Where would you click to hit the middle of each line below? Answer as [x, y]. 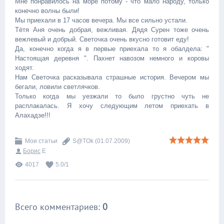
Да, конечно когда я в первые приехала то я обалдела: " [112, 49]
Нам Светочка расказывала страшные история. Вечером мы [112, 77]
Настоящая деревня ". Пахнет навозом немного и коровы [112, 58]
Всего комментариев [56, 207]
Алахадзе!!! [33, 115]
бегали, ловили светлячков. [57, 87]
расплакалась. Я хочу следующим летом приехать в [112, 106]
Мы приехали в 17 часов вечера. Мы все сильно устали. [101, 20]
